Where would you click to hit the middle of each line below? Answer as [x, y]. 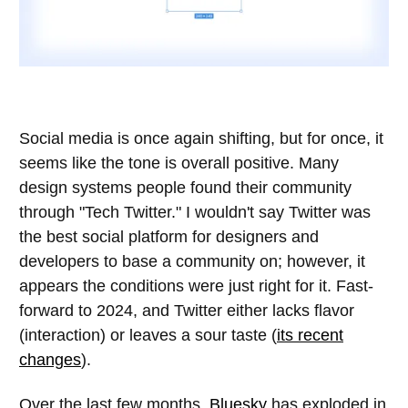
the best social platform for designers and [169, 237]
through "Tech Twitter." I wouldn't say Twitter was [195, 213]
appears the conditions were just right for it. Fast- [196, 286]
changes [50, 360]
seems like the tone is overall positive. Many [179, 163]
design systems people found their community [185, 188]
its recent [310, 336]
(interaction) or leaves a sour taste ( [148, 336]
